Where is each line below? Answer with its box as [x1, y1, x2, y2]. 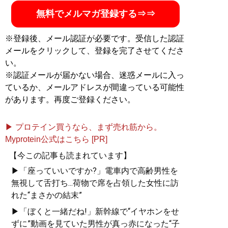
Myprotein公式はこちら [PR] [5, 134, 107, 144]
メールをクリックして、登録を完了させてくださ [5, 46, 184, 55]
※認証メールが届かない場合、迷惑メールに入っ [5, 70, 184, 79]
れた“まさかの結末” [11, 190, 82, 200]
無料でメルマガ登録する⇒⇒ [36, 8, 155, 19]
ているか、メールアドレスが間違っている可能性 [5, 82, 184, 92]
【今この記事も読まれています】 [9, 150, 131, 160]
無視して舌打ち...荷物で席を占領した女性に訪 [11, 178, 179, 188]
